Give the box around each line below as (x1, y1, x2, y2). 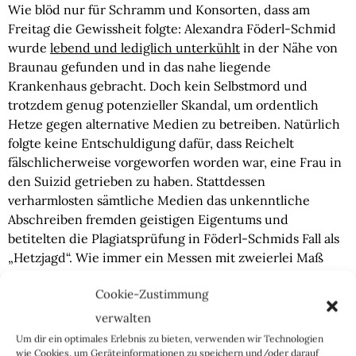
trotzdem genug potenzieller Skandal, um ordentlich (8, 97, 319, 113)
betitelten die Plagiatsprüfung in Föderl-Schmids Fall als (8, 230, 339, 246)
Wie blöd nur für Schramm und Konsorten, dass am (8, 2, 310, 17)
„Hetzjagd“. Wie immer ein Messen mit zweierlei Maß (8, 250, 323, 265)
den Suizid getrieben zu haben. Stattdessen (8, 173, 265, 189)
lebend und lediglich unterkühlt (50, 40, 240, 56)
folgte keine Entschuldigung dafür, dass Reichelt (8, 135, 294, 151)
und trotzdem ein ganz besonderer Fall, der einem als (8, 269, 323, 284)
